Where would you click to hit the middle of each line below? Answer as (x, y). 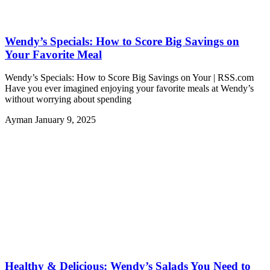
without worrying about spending (68, 99)
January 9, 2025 (65, 120)
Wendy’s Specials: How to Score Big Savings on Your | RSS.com (129, 78)
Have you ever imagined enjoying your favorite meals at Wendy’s (129, 89)
